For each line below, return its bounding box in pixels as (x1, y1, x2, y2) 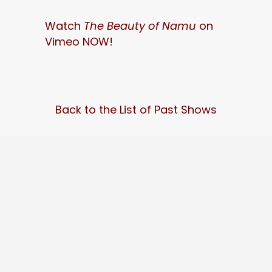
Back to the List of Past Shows (55, 102, 217, 117)
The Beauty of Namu (84, 18, 199, 33)
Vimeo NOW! (45, 34, 113, 49)
